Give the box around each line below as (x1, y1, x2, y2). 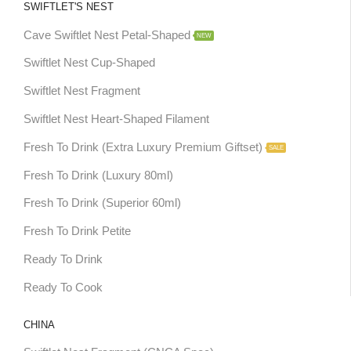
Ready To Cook (23, 280, 103, 294)
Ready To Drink (23, 253, 103, 266)
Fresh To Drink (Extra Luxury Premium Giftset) (23, 140, 262, 154)
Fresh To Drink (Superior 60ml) (23, 197, 181, 210)
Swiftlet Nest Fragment (23, 85, 140, 98)
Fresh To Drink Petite (23, 225, 131, 238)
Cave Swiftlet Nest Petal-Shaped (23, 28, 190, 42)
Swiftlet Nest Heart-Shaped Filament (23, 112, 209, 125)
